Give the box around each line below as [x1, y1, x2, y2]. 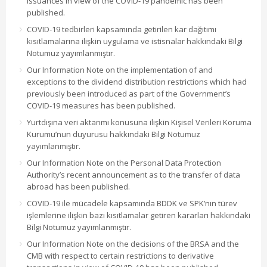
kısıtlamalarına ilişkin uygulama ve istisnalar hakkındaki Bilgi [27, 36, 243, 47]
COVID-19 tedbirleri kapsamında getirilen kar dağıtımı [27, 24, 216, 35]
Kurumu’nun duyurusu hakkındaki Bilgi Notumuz [27, 129, 200, 140]
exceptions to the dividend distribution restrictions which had [27, 76, 247, 88]
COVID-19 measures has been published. [27, 100, 175, 111]
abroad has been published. [27, 181, 130, 193]
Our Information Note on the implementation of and [27, 64, 213, 76]
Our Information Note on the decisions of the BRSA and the [27, 238, 239, 250]
